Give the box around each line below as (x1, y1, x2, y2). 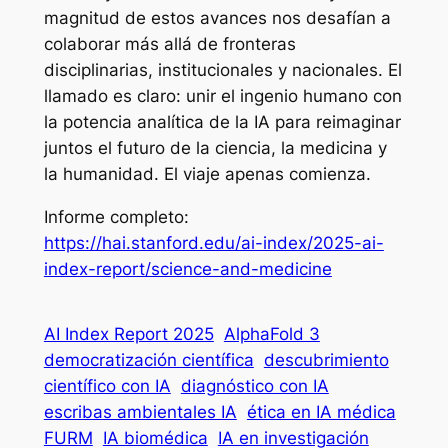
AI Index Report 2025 (43, 323, 214, 344)
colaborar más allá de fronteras (43, 33, 296, 54)
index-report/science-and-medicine (43, 258, 332, 279)
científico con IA (43, 375, 171, 396)
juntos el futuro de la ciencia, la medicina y (43, 137, 387, 158)
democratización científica (43, 349, 254, 370)
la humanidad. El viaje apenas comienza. (43, 163, 371, 184)
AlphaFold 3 (223, 323, 320, 344)
